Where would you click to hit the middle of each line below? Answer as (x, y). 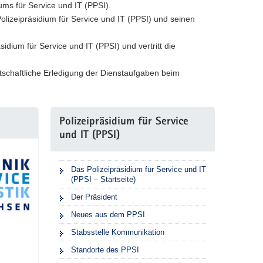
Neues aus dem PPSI (108, 215)
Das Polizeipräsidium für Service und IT (138, 170)
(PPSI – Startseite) (103, 180)
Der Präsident (94, 197)
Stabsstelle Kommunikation (117, 232)
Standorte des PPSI (105, 250)
